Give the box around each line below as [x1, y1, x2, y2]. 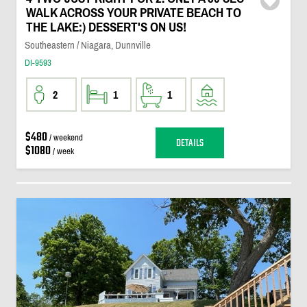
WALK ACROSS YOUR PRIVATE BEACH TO [25, 5, 241, 20]
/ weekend [47, 132, 83, 143]
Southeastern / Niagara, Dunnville [24, 39, 151, 51]
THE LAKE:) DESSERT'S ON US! [25, 20, 186, 34]
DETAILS [175, 134, 204, 151]
